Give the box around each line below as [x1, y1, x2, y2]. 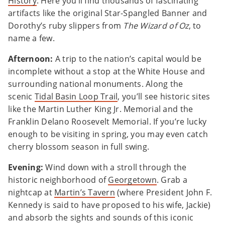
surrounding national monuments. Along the [8, 78, 183, 90]
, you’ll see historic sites [118, 91, 210, 102]
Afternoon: [8, 53, 53, 65]
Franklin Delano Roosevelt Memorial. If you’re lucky [8, 116, 207, 128]
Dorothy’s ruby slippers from [8, 20, 124, 32]
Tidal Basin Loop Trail [34, 91, 118, 102]
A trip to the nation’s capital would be [53, 53, 201, 65]
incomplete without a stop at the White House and [8, 66, 205, 77]
